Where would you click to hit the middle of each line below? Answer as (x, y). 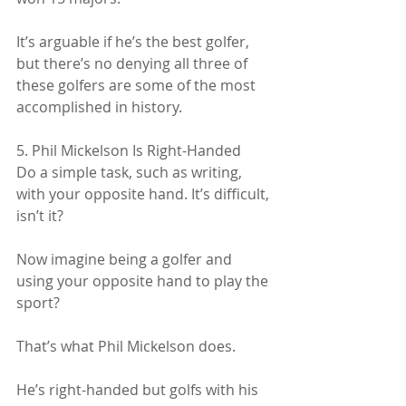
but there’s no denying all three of (134, 63)
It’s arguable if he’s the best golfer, (135, 41)
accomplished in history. (99, 106)
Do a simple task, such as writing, (131, 172)
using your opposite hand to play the (144, 280)
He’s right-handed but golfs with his (139, 389)
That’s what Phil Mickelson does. (126, 346)
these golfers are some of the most (138, 85)
